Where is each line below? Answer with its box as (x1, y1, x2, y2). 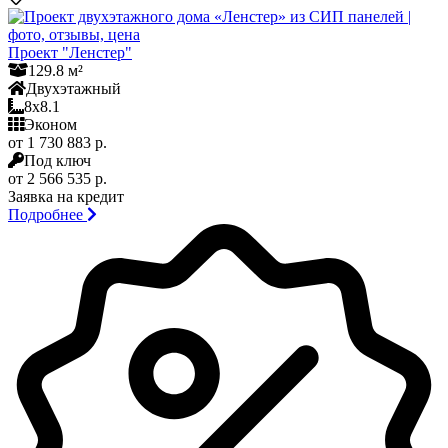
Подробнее (8, 205, 87, 223)
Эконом (24, 115, 77, 133)
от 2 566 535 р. (8, 169, 107, 187)
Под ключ (24, 151, 91, 169)
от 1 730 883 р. (8, 133, 107, 151)
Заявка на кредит (8, 187, 124, 205)
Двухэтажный (26, 79, 121, 97)
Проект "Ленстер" (8, 43, 132, 61)
